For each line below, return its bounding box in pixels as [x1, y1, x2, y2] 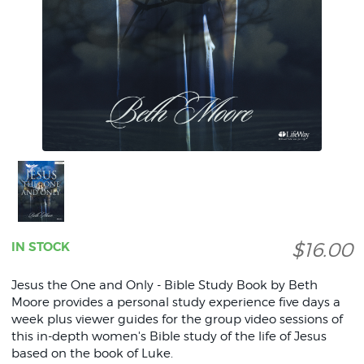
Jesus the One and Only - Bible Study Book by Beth [11, 278, 318, 292]
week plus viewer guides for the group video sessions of [11, 312, 343, 327]
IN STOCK [11, 239, 70, 255]
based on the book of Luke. [11, 346, 173, 361]
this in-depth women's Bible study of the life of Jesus [11, 329, 327, 344]
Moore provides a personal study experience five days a [11, 295, 340, 310]
